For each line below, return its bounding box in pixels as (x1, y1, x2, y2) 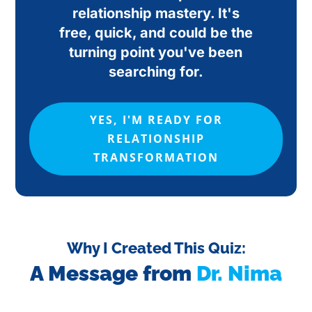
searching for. (108, 63, 203, 81)
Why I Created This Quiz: (66, 239, 246, 258)
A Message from (30, 261, 196, 286)
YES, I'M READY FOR (89, 112, 223, 128)
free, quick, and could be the (58, 24, 253, 42)
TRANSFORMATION (93, 150, 219, 166)
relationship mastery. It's (72, 5, 240, 22)
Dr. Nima (196, 261, 282, 286)
